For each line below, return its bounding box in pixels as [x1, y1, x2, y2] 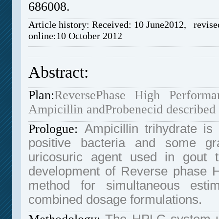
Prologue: [28, 122, 78, 136]
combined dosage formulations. [28, 193, 202, 207]
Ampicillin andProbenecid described [28, 102, 216, 117]
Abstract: [28, 63, 89, 82]
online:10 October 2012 [28, 30, 123, 42]
